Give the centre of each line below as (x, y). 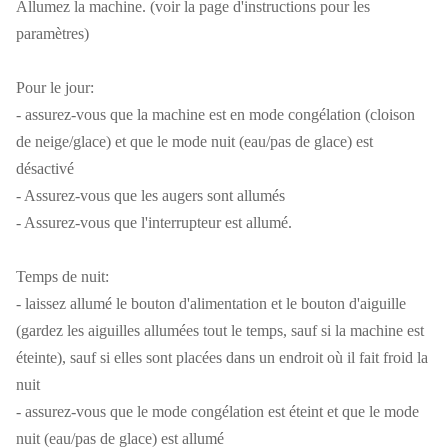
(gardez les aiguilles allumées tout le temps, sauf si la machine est (220, 331)
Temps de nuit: (62, 277)
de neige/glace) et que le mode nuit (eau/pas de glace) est (194, 142)
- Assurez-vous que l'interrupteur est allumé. (154, 223)
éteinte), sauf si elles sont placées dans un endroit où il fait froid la (222, 358)
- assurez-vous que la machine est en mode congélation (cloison (215, 115)
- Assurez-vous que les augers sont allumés (150, 196)
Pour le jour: (55, 88)
